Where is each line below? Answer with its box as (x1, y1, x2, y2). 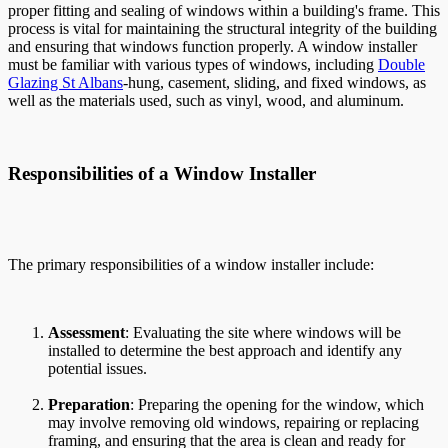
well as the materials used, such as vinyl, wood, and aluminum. (8, 92, 404, 110)
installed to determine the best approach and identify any (48, 341, 402, 359)
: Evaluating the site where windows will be (125, 323, 401, 341)
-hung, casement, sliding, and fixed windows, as (123, 74, 426, 92)
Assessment (48, 323, 125, 341)
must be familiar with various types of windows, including (8, 56, 378, 74)
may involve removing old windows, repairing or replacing (48, 413, 419, 431)
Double (378, 56, 425, 74)
